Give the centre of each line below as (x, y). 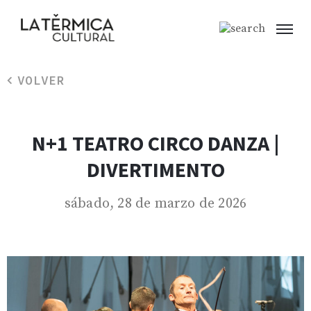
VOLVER (41, 81)
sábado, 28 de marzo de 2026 (155, 204)
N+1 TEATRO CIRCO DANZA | (155, 143)
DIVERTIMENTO (155, 170)
